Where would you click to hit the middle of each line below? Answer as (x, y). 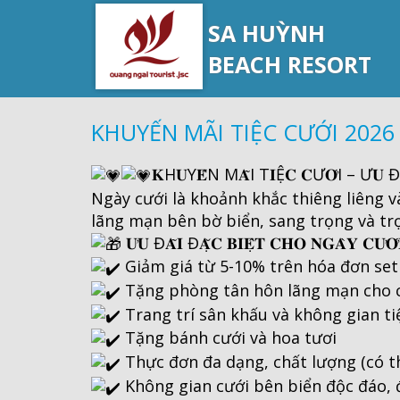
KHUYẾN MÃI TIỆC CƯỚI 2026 (243, 132)
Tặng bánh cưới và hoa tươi (229, 338)
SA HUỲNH (267, 33)
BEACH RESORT (290, 64)
